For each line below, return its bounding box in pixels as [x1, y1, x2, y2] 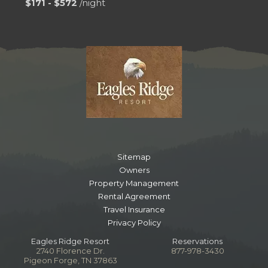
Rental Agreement [98, 191, 170, 202]
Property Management [89, 178, 179, 188]
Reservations [172, 236, 223, 246]
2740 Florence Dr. [36, 246, 105, 256]
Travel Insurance [103, 205, 165, 215]
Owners [118, 165, 150, 175]
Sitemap [117, 152, 151, 162]
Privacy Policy [107, 218, 161, 228]
